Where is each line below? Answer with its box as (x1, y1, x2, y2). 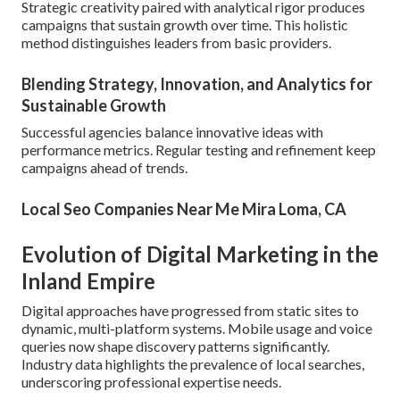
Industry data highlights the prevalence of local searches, (21, 355, 364, 373)
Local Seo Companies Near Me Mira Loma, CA (21, 199, 346, 220)
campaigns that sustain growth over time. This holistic (21, 16, 348, 34)
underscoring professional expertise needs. (21, 373, 281, 391)
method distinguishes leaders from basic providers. (21, 34, 331, 52)
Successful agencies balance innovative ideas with (21, 123, 323, 141)
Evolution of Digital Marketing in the (21, 241, 379, 268)
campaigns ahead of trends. (21, 159, 187, 177)
